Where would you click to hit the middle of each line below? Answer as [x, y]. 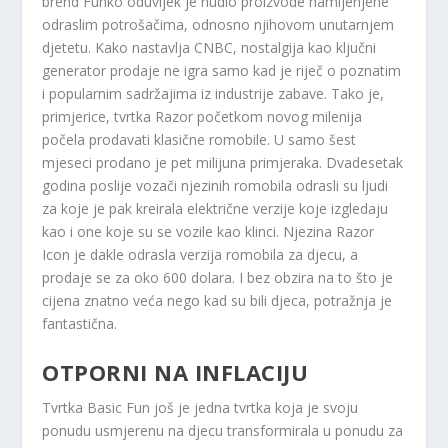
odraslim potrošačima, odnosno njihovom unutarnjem [218, 25]
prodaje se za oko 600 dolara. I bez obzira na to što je [218, 278]
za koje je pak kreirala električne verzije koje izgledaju [215, 209]
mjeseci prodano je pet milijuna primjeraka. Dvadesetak [223, 163]
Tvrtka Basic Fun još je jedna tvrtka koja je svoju [200, 407]
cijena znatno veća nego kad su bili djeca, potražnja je [217, 301]
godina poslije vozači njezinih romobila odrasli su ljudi [215, 186]
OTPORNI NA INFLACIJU [175, 371]
